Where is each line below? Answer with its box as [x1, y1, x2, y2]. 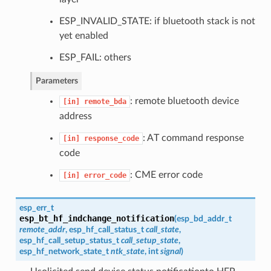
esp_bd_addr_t [176, 214, 232, 223]
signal [160, 246, 181, 256]
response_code [83, 134, 139, 143]
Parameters [35, 76, 78, 85]
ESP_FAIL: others [59, 52, 131, 62]
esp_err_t [19, 203, 54, 212]
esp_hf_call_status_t [68, 224, 144, 234]
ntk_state [110, 246, 145, 256]
